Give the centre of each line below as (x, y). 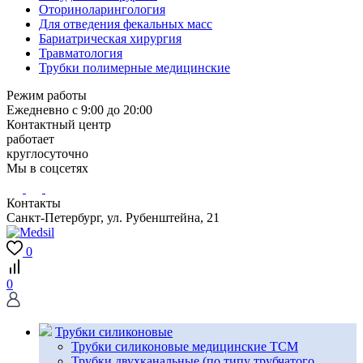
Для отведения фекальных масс (126, 24)
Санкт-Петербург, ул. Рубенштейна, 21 (113, 218)
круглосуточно (47, 154)
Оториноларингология (102, 10)
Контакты (34, 203)
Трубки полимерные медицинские (135, 68)
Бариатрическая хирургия (110, 39)
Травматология (81, 53)
